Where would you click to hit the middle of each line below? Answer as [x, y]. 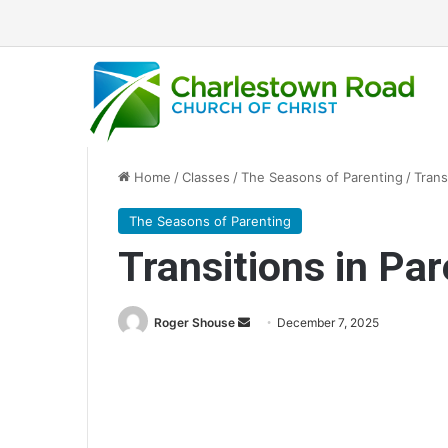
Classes [206, 177]
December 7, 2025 [328, 322]
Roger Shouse [194, 322]
